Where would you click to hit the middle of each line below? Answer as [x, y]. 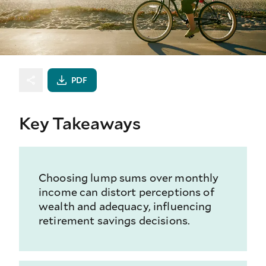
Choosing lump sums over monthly [129, 178]
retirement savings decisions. [115, 221]
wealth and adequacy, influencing [125, 206]
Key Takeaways [80, 123]
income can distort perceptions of [126, 192]
